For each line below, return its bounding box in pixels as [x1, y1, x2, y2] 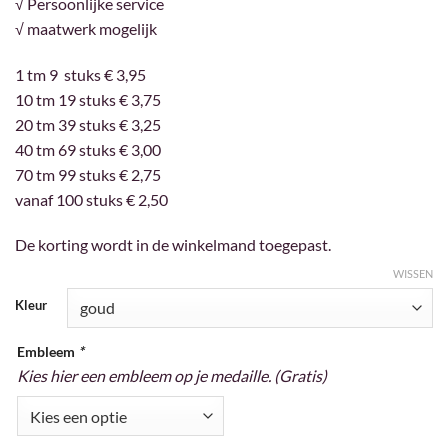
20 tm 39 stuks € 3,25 [15, 114, 161, 134]
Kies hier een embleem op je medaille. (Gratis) [17, 366, 327, 386]
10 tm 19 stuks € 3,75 [15, 89, 161, 109]
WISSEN [393, 267, 433, 281]
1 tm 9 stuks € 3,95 [15, 64, 146, 84]
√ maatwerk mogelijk [15, 18, 157, 38]
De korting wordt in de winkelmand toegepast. [15, 235, 331, 255]
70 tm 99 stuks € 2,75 [15, 164, 161, 184]
